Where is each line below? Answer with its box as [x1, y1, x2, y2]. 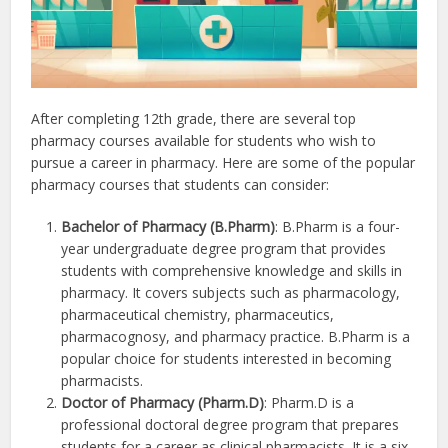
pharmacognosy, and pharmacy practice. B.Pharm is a [61, 327, 411, 347]
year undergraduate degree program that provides [61, 239, 387, 259]
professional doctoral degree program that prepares [61, 415, 400, 435]
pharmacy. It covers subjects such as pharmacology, [61, 283, 401, 303]
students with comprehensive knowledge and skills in [61, 261, 403, 281]
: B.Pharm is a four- [275, 217, 401, 237]
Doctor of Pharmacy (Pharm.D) [61, 393, 265, 413]
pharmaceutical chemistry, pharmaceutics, [61, 305, 335, 325]
